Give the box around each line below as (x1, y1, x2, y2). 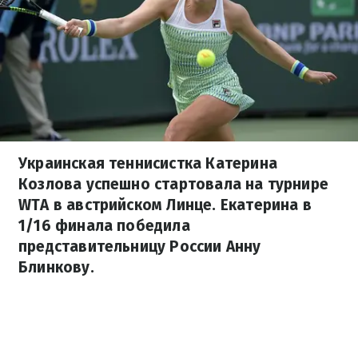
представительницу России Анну (18, 237, 261, 256)
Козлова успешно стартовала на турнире (18, 175, 329, 193)
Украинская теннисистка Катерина (18, 154, 277, 173)
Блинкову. (18, 258, 94, 276)
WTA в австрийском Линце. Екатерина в (18, 196, 312, 214)
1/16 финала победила (18, 217, 190, 235)
